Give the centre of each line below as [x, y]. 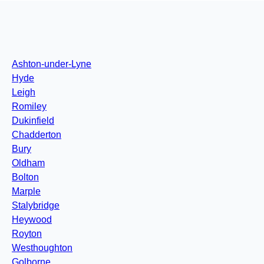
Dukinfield [33, 121]
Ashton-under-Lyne [52, 64]
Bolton [25, 177]
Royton [27, 234]
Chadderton [37, 135]
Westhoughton [42, 248]
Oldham [28, 163]
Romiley [29, 107]
